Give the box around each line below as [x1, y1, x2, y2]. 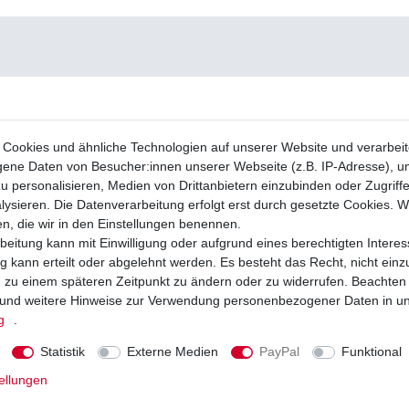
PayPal [259, 344, 299, 359]
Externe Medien [126, 344, 218, 359]
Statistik [40, 344, 85, 359]
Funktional [341, 344, 402, 359]
